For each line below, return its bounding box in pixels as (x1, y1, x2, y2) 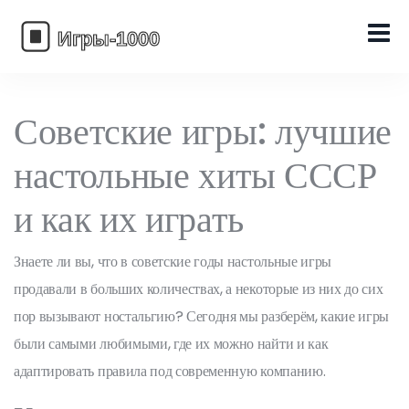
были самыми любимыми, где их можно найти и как (14, 333, 329, 354)
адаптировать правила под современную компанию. (14, 361, 326, 382)
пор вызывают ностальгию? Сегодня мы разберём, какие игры (14, 306, 390, 327)
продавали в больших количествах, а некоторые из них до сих (14, 278, 383, 299)
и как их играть (14, 194, 244, 245)
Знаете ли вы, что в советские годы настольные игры (14, 251, 331, 272)
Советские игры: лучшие (14, 106, 392, 157)
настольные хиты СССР (14, 150, 377, 201)
